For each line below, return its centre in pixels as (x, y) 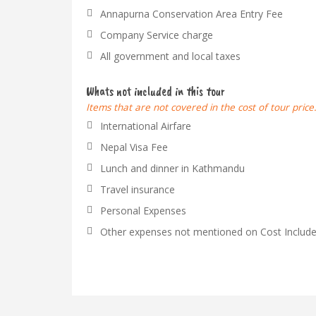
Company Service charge (157, 35)
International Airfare (146, 126)
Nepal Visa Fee (134, 147)
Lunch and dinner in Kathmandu (172, 168)
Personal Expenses (143, 211)
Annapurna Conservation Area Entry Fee (192, 14)
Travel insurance (138, 189)
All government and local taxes (170, 56)
